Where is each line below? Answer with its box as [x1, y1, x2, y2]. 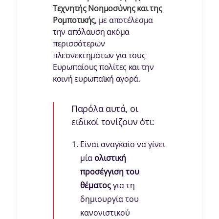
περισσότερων [53, 38, 105, 49]
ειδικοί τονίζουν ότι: [71, 116, 155, 128]
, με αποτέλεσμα [95, 15, 153, 26]
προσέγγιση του [80, 166, 139, 177]
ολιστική [94, 153, 126, 164]
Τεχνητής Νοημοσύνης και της [53, 3, 162, 14]
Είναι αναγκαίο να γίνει [80, 139, 165, 150]
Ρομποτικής [53, 15, 95, 26]
